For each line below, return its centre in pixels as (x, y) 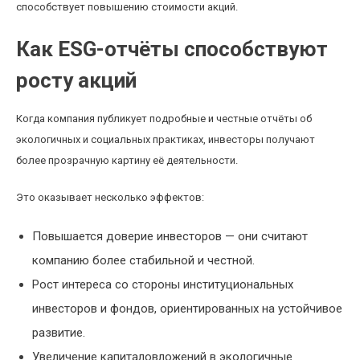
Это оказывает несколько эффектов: (110, 197)
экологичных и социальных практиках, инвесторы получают (166, 139)
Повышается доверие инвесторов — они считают (170, 236)
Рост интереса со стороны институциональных (163, 284)
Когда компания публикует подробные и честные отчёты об (164, 119)
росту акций (76, 80)
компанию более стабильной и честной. (143, 260)
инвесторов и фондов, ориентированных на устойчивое (187, 309)
